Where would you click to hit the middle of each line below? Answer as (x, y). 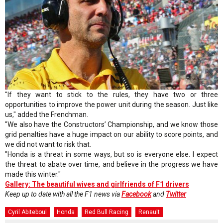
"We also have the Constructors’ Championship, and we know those (111, 125)
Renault (149, 212)
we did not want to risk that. (48, 145)
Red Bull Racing (107, 212)
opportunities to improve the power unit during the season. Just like (111, 105)
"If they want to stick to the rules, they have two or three (111, 95)
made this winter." (33, 174)
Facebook (136, 194)
